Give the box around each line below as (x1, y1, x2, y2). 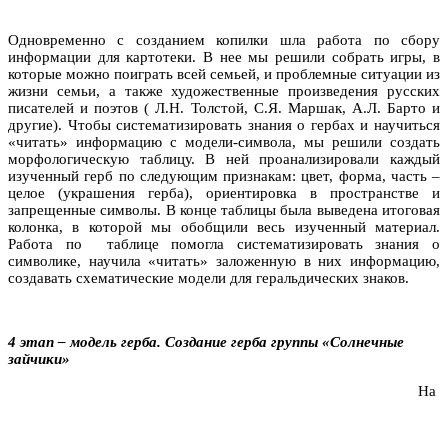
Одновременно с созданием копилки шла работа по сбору (8, 31, 440, 48)
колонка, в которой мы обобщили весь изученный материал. (8, 218, 440, 235)
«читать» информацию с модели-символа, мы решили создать (8, 133, 440, 150)
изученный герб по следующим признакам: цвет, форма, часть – (8, 167, 440, 184)
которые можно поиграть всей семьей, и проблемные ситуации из (8, 65, 440, 82)
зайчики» (8, 350, 70, 367)
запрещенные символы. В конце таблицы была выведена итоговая (8, 201, 440, 218)
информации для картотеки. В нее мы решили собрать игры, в (8, 48, 440, 65)
